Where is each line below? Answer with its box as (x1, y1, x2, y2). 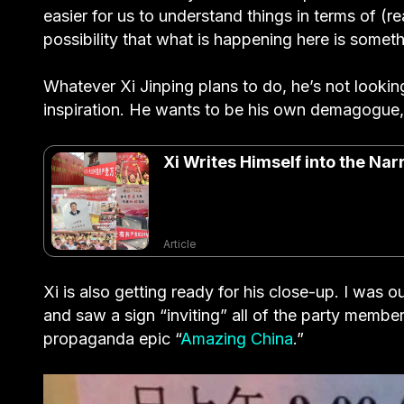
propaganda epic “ (43, 328, 180, 348)
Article (163, 236, 197, 251)
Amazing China (180, 328, 293, 348)
